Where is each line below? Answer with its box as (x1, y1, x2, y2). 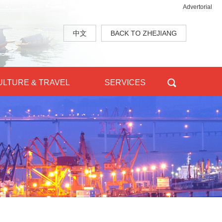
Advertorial (183, 3, 212, 10)
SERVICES (105, 78, 146, 87)
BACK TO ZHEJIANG (111, 29, 177, 37)
